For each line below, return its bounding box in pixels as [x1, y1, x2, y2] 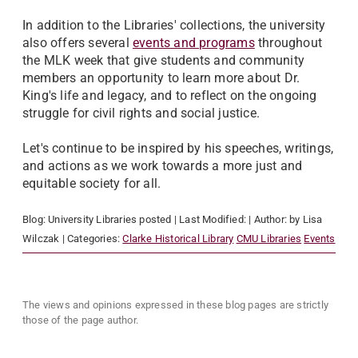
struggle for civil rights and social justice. [22, 105, 260, 121]
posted [137, 213, 174, 226]
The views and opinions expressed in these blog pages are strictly [22, 299, 329, 312]
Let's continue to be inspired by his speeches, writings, [22, 141, 334, 157]
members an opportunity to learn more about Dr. [22, 70, 300, 86]
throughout [254, 35, 323, 51]
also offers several [22, 35, 133, 51]
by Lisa [289, 213, 323, 226]
